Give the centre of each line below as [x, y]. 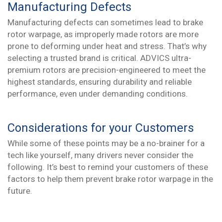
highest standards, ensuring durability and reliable [100, 82]
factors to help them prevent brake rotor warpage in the [110, 179]
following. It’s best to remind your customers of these [108, 167]
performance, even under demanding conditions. [98, 94]
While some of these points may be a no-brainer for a [106, 143]
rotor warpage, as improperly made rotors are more [103, 34]
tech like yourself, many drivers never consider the [100, 155]
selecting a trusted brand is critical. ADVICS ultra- [99, 58]
